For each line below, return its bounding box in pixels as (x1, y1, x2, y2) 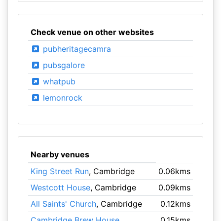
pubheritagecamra (40, 44, 111, 54)
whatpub (40, 76, 75, 86)
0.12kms (160, 199, 191, 209)
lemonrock (40, 93, 82, 103)
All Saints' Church (30, 199, 96, 209)
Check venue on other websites (30, 27, 154, 37)
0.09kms (158, 183, 191, 192)
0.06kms (158, 166, 191, 176)
